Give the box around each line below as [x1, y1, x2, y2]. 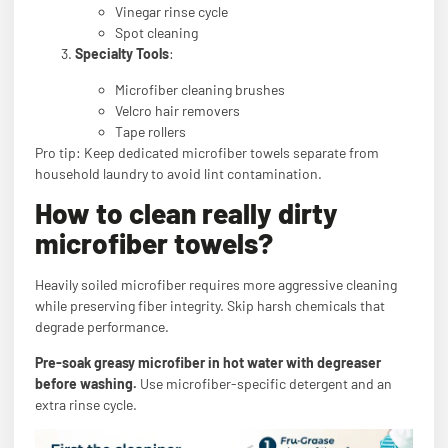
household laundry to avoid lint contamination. [35, 164, 322, 182]
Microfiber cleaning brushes [115, 80, 285, 98]
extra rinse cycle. [35, 395, 137, 413]
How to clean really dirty [35, 196, 338, 231]
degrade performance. [35, 318, 169, 336]
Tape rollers [115, 122, 186, 140]
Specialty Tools [75, 45, 169, 63]
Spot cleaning [115, 24, 198, 42]
